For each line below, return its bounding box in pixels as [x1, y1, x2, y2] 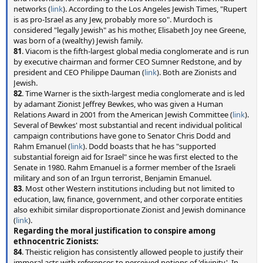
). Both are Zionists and [157, 67, 237, 77]
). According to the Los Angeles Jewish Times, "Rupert [63, 4, 247, 14]
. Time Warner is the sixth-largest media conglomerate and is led [22, 88, 245, 99]
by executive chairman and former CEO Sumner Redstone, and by [14, 56, 242, 67]
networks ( [14, 4, 50, 14]
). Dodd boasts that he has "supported [83, 141, 216, 151]
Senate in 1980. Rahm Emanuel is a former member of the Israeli [14, 162, 235, 173]
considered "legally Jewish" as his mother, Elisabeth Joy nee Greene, [14, 25, 246, 35]
